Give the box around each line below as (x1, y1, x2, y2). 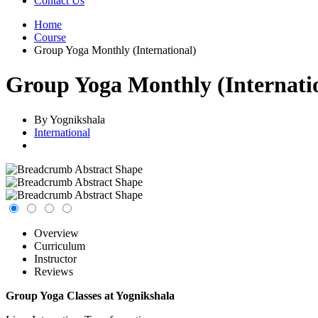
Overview (34, 226, 79, 239)
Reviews (34, 265, 73, 278)
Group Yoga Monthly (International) (34, 44, 196, 56)
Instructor (34, 252, 77, 265)
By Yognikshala (34, 113, 105, 126)
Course (34, 31, 66, 43)
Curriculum (34, 239, 85, 252)
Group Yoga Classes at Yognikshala (6, 289, 175, 302)
